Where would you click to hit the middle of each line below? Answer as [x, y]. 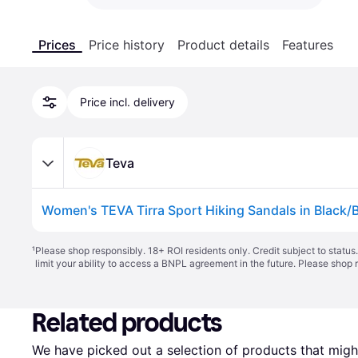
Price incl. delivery [127, 102]
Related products [127, 323]
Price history [127, 45]
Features [308, 45]
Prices [57, 45]
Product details [223, 45]
